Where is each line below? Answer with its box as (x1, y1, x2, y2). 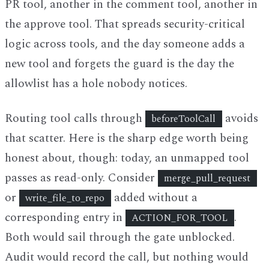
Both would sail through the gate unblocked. (5, 228, 235, 246)
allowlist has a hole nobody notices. (5, 75, 187, 93)
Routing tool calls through (5, 109, 145, 127)
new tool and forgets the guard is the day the (5, 55, 234, 73)
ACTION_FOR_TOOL (131, 210, 228, 225)
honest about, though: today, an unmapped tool (5, 149, 249, 167)
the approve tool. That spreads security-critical (5, 16, 245, 34)
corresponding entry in (5, 208, 125, 226)
